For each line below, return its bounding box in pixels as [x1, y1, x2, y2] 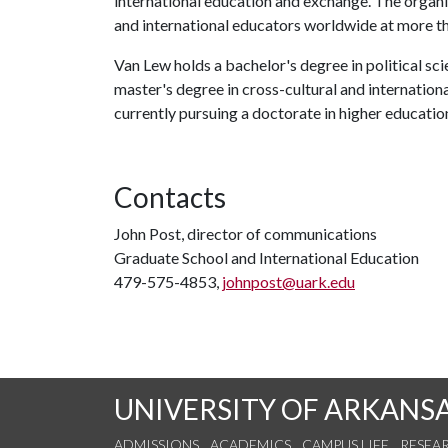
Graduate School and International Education [114, 248, 419, 267]
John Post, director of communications [114, 224, 377, 243]
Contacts [114, 180, 226, 214]
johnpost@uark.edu [222, 272, 355, 291]
